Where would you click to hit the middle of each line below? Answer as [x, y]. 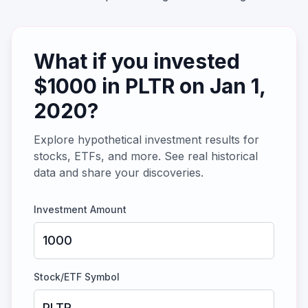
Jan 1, [238, 86]
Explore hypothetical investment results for [146, 140]
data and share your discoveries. [119, 173]
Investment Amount [80, 209]
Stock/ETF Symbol [77, 277]
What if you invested [137, 61]
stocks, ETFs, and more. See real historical [146, 156]
